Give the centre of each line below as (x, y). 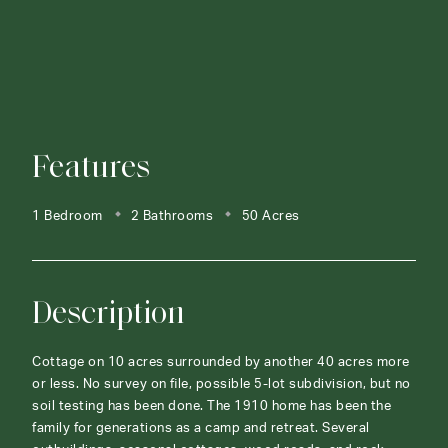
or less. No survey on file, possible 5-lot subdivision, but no (221, 385)
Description (108, 310)
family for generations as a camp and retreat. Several (201, 429)
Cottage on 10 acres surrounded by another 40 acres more (221, 363)
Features (91, 164)
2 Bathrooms (170, 217)
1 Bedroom (67, 217)
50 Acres (269, 217)
